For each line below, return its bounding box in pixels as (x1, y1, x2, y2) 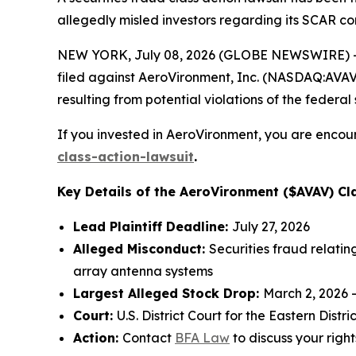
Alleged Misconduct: (73, 241, 209, 257)
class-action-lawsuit (57, 149, 194, 165)
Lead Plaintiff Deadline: (73, 219, 232, 235)
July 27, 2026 (232, 219, 310, 235)
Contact (122, 330, 175, 346)
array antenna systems (73, 263, 213, 280)
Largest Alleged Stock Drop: (73, 285, 263, 302)
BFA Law (175, 330, 230, 346)
